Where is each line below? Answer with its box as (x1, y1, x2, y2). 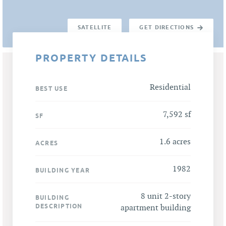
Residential (150, 82, 191, 92)
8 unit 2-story (141, 191, 191, 201)
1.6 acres (159, 137, 191, 147)
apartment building (121, 203, 191, 213)
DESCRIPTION (35, 202, 83, 210)
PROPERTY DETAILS (35, 51, 148, 64)
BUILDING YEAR (35, 166, 90, 174)
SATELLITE (77, 24, 112, 31)
